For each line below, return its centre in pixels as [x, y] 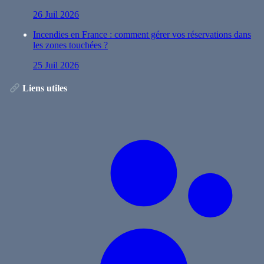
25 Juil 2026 [56, 65]
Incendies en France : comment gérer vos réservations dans [142, 34]
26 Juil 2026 [56, 14]
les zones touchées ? [70, 45]
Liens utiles [44, 88]
